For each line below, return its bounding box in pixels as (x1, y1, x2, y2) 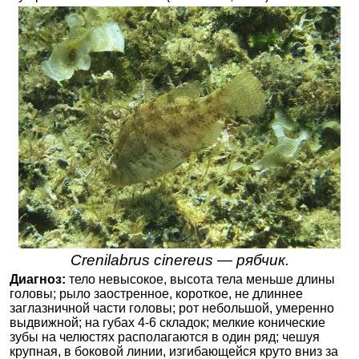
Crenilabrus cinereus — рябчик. (70, 252, 289, 269)
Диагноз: (10, 272, 66, 287)
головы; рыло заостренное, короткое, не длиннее (10, 287, 303, 301)
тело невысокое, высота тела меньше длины (66, 272, 335, 287)
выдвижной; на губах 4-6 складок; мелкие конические (10, 316, 325, 330)
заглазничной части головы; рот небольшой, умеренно (10, 301, 334, 316)
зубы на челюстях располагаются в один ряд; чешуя (10, 330, 320, 345)
